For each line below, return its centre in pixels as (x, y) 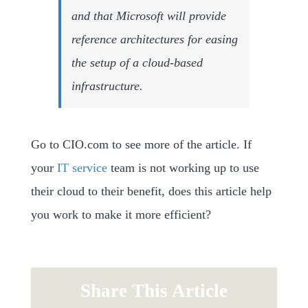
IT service (82, 167)
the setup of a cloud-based (137, 62)
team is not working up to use (183, 167)
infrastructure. (107, 86)
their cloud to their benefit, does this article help (151, 191)
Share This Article (154, 290)
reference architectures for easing (154, 39)
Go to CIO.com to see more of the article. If (141, 144)
